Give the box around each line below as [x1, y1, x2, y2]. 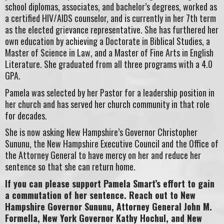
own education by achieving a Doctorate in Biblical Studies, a [5, 34, 210, 48]
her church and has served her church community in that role [5, 97, 209, 110]
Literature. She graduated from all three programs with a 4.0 [5, 57, 212, 71]
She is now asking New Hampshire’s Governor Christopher [5, 125, 197, 139]
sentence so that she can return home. [5, 160, 135, 173]
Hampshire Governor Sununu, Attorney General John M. [5, 199, 212, 213]
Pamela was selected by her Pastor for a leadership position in [5, 85, 214, 99]
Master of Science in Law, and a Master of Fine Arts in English [5, 46, 213, 59]
